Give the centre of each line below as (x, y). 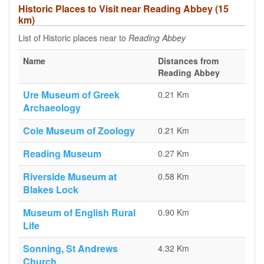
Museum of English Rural (79, 212)
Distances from (188, 61)
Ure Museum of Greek (71, 95)
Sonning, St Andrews (70, 248)
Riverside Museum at (70, 176)
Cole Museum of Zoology (79, 131)
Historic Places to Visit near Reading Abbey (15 (123, 9)
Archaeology (52, 108)
